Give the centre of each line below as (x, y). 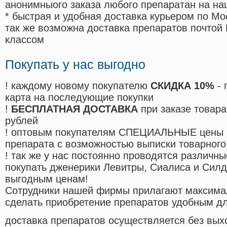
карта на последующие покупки (79, 98)
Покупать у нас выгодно (75, 65)
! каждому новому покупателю (78, 86)
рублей (22, 121)
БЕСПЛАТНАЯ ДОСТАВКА (74, 109)
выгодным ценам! (47, 179)
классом (25, 40)
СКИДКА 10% (182, 86)
